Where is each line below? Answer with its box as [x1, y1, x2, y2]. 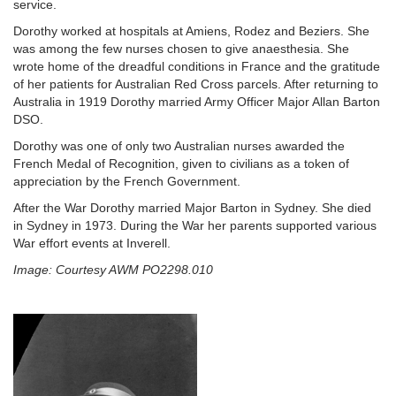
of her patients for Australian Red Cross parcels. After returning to [13, 76, 378, 91]
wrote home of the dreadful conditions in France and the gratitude [13, 58, 380, 73]
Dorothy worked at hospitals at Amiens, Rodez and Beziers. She [13, 23, 369, 38]
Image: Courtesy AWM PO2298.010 [13, 262, 213, 277]
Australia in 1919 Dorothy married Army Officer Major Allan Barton [13, 94, 380, 109]
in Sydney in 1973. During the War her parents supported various [13, 217, 377, 232]
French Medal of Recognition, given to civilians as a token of [13, 156, 349, 171]
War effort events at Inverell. [13, 235, 174, 250]
